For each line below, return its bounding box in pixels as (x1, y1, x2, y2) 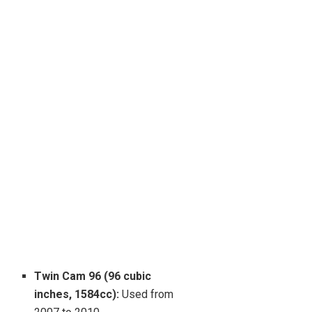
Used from (119, 288, 174, 302)
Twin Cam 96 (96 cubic (34, 270, 152, 283)
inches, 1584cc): (34, 288, 120, 302)
